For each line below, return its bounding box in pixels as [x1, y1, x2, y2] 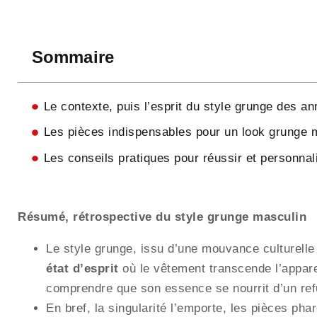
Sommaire [32, 47, 114, 67]
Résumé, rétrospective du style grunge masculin [18, 209, 306, 224]
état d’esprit [46, 261, 119, 275]
